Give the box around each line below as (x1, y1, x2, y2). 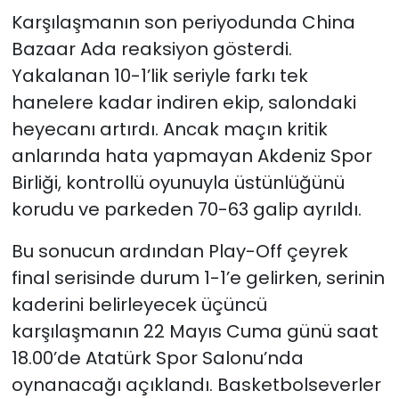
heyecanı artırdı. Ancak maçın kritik (11, 117, 328, 142)
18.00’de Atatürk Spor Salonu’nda (11, 346, 304, 371)
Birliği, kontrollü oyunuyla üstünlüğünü (11, 170, 345, 196)
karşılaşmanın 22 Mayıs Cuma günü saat (11, 319, 379, 345)
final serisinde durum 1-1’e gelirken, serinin (11, 265, 385, 291)
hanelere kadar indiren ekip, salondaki (11, 90, 356, 116)
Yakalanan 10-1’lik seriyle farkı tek (11, 63, 308, 89)
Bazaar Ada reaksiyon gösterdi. (11, 37, 292, 62)
